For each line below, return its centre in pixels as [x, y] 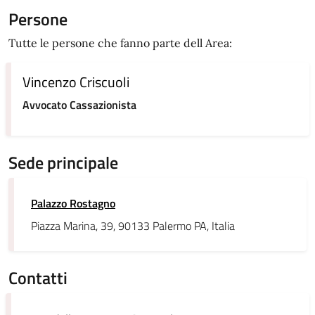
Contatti [38, 278]
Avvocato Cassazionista [79, 105]
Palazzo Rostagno [73, 203]
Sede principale [63, 162]
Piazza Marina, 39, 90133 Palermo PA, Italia [133, 226]
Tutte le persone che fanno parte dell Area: [120, 43]
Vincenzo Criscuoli [76, 82]
